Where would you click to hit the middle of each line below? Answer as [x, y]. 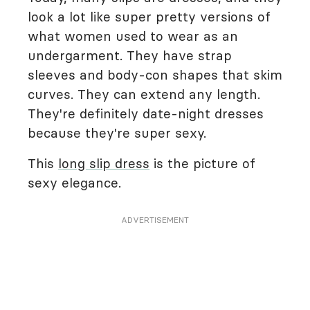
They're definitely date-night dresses [146, 113]
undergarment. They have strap [130, 55]
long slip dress [104, 163]
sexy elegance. [76, 183]
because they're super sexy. [117, 133]
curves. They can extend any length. [144, 94]
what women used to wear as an [133, 36]
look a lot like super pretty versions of [149, 17]
